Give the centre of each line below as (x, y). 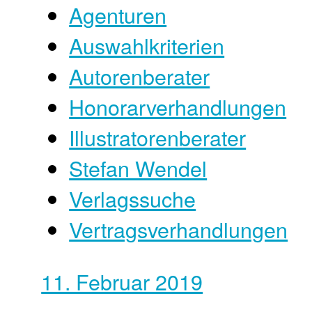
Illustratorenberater (158, 138)
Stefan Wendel (138, 168)
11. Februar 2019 (122, 281)
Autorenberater (140, 76)
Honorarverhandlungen (178, 107)
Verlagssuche (133, 199)
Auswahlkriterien (147, 46)
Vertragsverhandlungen (179, 229)
